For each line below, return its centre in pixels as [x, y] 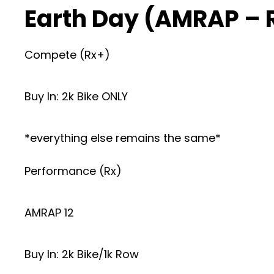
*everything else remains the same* [123, 138]
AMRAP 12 [49, 212]
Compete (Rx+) [67, 54]
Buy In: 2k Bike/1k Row [82, 254]
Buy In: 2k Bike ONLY [76, 96]
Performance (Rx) [73, 171]
